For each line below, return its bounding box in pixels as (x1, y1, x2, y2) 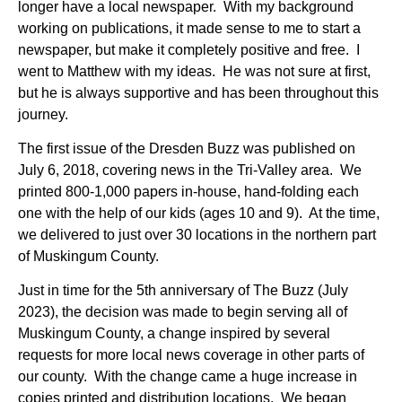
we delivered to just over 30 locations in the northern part (18, 226, 376, 242)
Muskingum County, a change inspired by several (18, 326, 330, 342)
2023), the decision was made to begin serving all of (18, 304, 347, 320)
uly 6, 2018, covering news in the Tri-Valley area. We (25, 162, 362, 178)
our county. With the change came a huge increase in (18, 369, 357, 385)
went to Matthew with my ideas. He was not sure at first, (18, 63, 371, 79)
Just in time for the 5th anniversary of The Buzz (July (18, 283, 348, 299)
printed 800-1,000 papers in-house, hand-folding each (18, 183, 359, 199)
